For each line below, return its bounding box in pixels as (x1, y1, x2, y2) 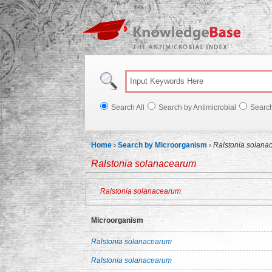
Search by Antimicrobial (158, 103, 236, 112)
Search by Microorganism (118, 141, 207, 149)
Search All (111, 103, 144, 112)
